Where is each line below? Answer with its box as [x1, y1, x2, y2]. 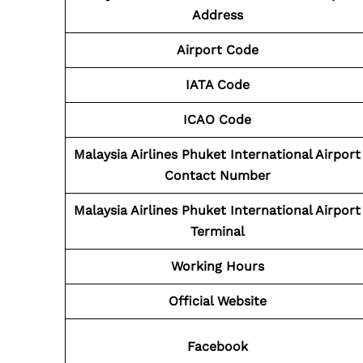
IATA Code [185, 77, 250, 92]
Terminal [190, 224, 245, 239]
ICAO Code [183, 112, 251, 127]
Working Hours [170, 258, 264, 274]
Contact [164, 168, 216, 183]
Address [191, 7, 243, 23]
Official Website [168, 293, 267, 309]
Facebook [186, 339, 248, 354]
